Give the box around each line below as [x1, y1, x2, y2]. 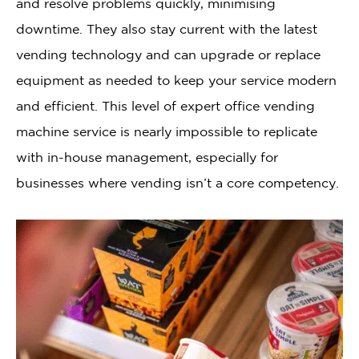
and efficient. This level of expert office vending [16, 98, 315, 113]
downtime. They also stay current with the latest [16, 21, 317, 36]
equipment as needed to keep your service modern [16, 72, 337, 87]
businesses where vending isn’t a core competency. [16, 175, 339, 190]
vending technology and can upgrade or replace [16, 46, 321, 62]
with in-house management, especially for [16, 149, 278, 164]
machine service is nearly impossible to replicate [16, 123, 317, 139]
